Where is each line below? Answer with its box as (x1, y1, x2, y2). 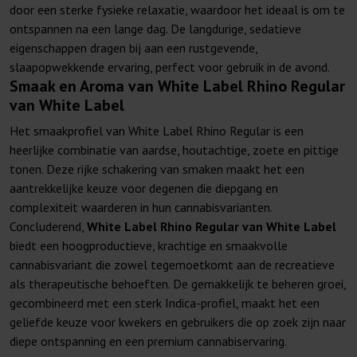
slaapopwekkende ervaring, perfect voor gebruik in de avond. (10, 59, 330, 76)
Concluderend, (10, 218, 87, 235)
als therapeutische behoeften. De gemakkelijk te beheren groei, (10, 276, 346, 292)
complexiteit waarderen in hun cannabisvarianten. (10, 199, 272, 216)
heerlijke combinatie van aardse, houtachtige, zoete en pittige (10, 142, 339, 159)
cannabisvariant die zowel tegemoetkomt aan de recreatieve (10, 257, 335, 273)
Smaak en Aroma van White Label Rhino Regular (10, 76, 345, 97)
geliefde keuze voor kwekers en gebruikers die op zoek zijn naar (10, 314, 346, 331)
